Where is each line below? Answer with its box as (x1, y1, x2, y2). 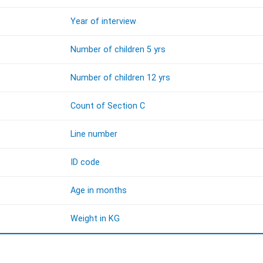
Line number (70, 129, 118, 140)
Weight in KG (70, 214, 120, 224)
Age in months (70, 186, 127, 196)
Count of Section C (70, 101, 146, 112)
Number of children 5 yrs (70, 45, 166, 55)
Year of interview (70, 16, 137, 27)
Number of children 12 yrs (70, 73, 171, 83)
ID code (70, 157, 100, 168)
